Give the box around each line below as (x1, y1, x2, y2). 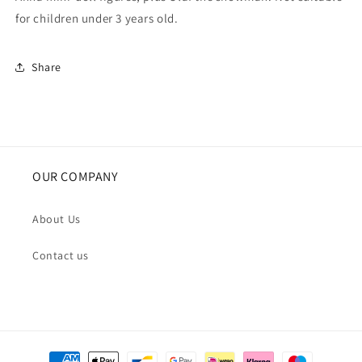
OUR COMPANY (32, 168, 118, 186)
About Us (32, 212, 81, 227)
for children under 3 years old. (15, 11, 179, 27)
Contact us (32, 248, 89, 263)
